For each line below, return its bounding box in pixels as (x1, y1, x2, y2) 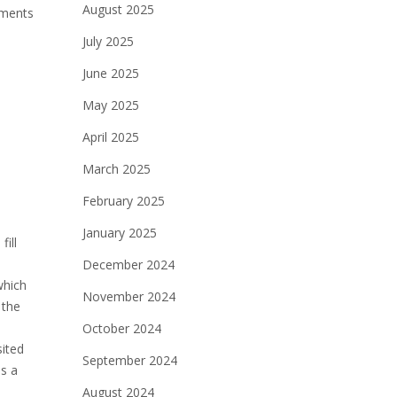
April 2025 (82, 128, 139, 145)
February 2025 (82, 192, 165, 209)
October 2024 (82, 320, 161, 337)
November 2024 (82, 288, 175, 305)
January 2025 (82, 224, 157, 241)
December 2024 (82, 256, 175, 273)
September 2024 (82, 352, 177, 369)
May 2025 (82, 97, 139, 113)
